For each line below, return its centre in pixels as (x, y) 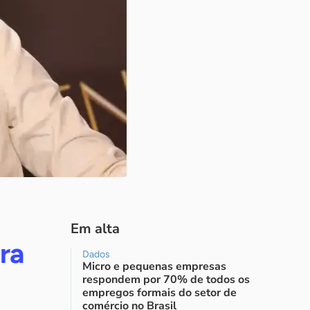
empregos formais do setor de (159, 293)
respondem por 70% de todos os (166, 280)
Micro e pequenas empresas (154, 266)
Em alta (95, 229)
